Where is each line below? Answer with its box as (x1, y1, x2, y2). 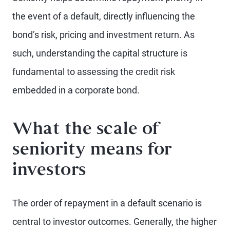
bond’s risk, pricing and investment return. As (12, 29, 195, 40)
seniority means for (12, 143, 172, 158)
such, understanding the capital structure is (12, 48, 187, 59)
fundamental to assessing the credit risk (12, 66, 175, 77)
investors (12, 164, 86, 179)
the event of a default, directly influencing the (12, 11, 195, 22)
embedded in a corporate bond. (12, 85, 140, 95)
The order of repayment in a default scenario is (12, 198, 202, 208)
